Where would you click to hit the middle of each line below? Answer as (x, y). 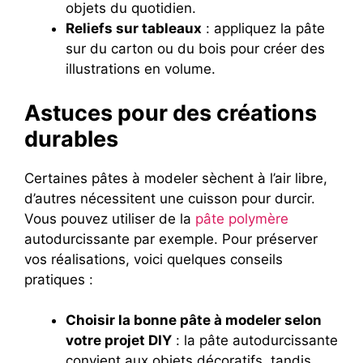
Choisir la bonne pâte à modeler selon (194, 320)
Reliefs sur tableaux (134, 29)
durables (71, 139)
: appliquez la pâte (263, 29)
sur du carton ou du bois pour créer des (195, 49)
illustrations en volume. (141, 69)
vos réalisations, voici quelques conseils (154, 259)
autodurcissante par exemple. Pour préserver (171, 239)
